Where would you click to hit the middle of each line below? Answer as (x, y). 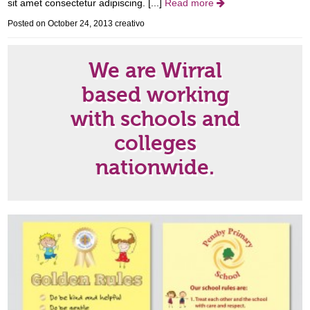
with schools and (155, 119)
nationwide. (155, 168)
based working (155, 95)
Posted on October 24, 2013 (62, 24)
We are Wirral (155, 71)
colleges (155, 144)
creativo (130, 24)
